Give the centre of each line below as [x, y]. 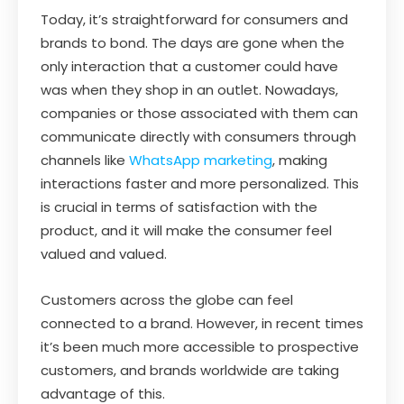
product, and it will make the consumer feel [186, 230]
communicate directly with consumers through [198, 136]
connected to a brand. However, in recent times [202, 323]
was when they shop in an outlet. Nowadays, [189, 89]
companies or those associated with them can [199, 113]
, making [300, 160]
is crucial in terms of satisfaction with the [179, 207]
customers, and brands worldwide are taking [190, 370]
